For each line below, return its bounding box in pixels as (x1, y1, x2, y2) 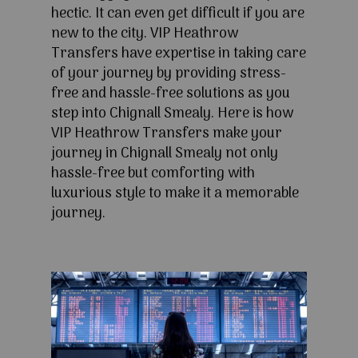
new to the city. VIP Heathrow (51, 22, 238, 46)
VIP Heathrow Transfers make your (51, 122, 282, 146)
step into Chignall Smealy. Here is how (51, 102, 293, 126)
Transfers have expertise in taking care (51, 42, 306, 66)
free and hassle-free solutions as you (51, 82, 290, 106)
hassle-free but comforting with (51, 162, 255, 186)
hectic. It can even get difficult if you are (51, 2, 304, 26)
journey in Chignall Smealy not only (51, 142, 278, 166)
